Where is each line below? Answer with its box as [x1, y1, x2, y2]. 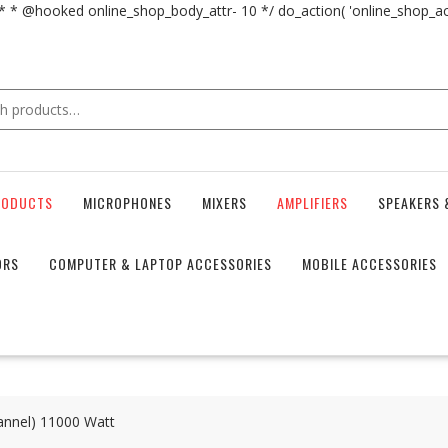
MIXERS [202, 192, 247, 213]
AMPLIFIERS [277, 192, 348, 213]
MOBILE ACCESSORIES [302, 253, 437, 274]
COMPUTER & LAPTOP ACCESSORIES [49, 253, 272, 274]
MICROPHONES [83, 192, 172, 213]
